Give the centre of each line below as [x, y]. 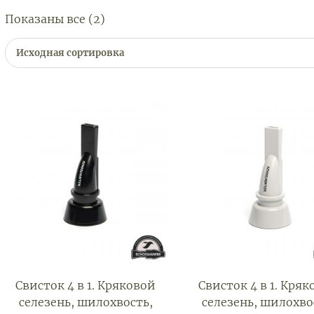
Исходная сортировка [70, 53]
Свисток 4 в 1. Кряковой [86, 285]
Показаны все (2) [55, 19]
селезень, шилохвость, [86, 302]
